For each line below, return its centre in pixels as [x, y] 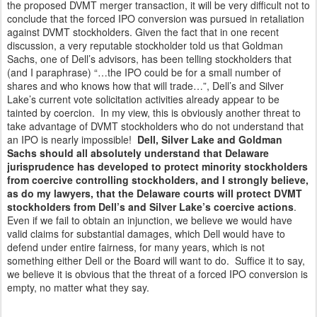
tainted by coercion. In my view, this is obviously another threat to [154, 113]
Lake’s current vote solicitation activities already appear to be [143, 99]
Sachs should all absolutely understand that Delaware [138, 153]
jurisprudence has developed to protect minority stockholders [157, 166]
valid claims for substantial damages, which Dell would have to [146, 234]
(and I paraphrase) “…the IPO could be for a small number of [144, 72]
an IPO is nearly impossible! [72, 139]
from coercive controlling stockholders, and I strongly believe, [158, 180]
